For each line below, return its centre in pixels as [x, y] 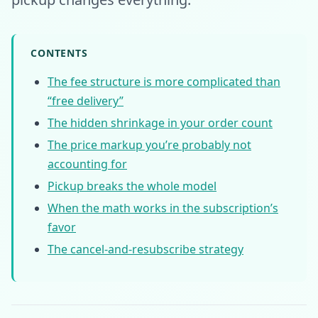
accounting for [87, 164]
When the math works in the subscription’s [163, 208]
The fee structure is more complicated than [164, 82]
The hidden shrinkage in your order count [160, 123]
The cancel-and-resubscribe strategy [146, 249]
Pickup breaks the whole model [132, 186]
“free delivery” [86, 101]
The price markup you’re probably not [149, 145]
